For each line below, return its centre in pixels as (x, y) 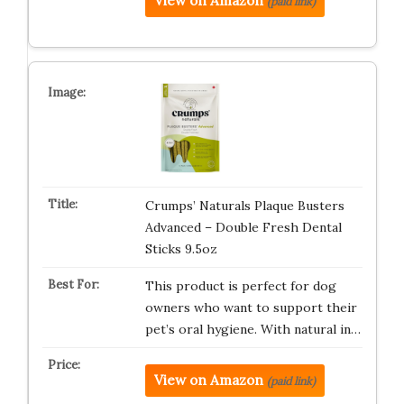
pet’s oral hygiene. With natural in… (252, 329)
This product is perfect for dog (240, 286)
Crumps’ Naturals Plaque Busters (244, 206)
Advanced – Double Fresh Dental (243, 227)
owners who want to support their (251, 308)
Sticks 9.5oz (181, 249)
